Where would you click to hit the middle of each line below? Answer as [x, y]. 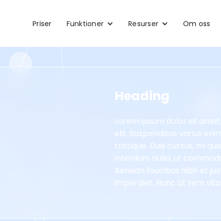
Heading [142, 96]
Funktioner [85, 23]
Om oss [197, 23]
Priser [42, 23]
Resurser [143, 23]
